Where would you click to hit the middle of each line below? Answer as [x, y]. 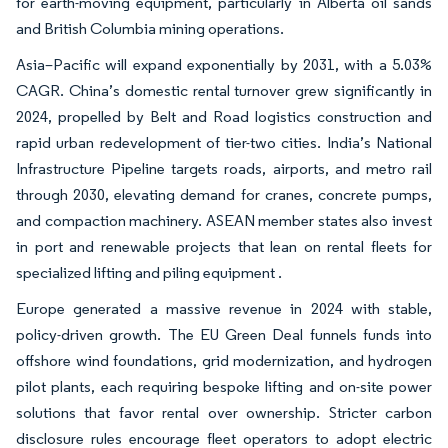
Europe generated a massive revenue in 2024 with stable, [224, 308]
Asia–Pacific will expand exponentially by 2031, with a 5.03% [224, 64]
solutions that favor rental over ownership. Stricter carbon [224, 412]
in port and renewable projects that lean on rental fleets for [224, 246]
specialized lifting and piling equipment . [149, 272]
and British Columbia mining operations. [150, 28]
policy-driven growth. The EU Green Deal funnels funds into [224, 334]
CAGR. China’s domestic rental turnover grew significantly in [224, 90]
